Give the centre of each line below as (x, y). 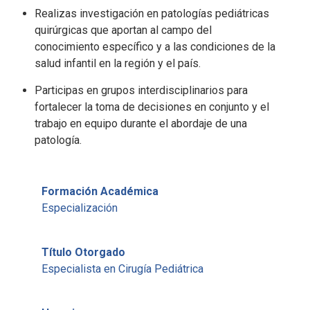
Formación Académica (100, 191)
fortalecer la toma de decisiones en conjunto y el (152, 107)
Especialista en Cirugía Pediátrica (122, 269)
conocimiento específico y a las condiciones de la (155, 47)
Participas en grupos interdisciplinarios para (141, 90)
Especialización (80, 208)
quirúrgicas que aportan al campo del (123, 30)
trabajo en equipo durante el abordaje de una (141, 124)
